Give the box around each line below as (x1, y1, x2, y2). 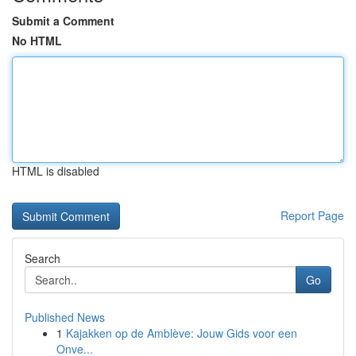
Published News (25, 309, 105, 325)
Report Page (281, 207, 344, 223)
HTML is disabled (12, 163, 99, 179)
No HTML (12, 33, 62, 48)
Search (25, 250, 60, 266)
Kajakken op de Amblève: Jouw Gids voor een (66, 325, 297, 341)
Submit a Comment (12, 13, 114, 29)
